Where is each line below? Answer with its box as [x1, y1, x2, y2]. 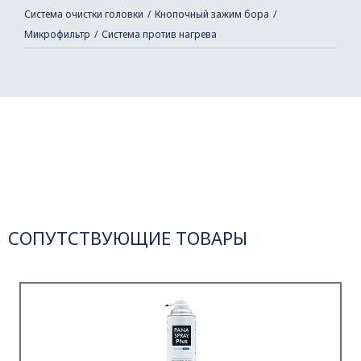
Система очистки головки [24, 7, 143, 22]
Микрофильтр [24, 27, 90, 42]
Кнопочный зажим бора [155, 7, 269, 22]
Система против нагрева [102, 27, 217, 42]
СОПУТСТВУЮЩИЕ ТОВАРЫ [8, 226, 247, 251]
